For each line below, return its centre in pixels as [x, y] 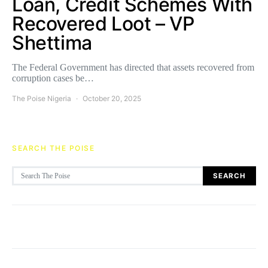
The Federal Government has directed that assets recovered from [133, 67]
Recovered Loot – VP [103, 24]
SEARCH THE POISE [53, 148]
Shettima [52, 43]
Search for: [30, 171]
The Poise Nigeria [42, 98]
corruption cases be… [53, 78]
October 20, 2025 [112, 98]
